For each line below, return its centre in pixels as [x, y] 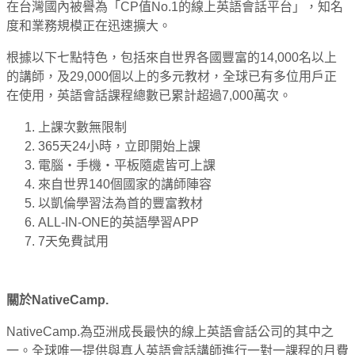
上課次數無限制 [82, 127]
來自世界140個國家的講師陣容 [125, 184]
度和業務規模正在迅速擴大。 [89, 25]
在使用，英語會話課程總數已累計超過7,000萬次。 [149, 95]
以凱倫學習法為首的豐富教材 [120, 203]
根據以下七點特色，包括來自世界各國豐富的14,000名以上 [172, 57]
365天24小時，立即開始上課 [119, 146]
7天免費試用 [73, 241]
